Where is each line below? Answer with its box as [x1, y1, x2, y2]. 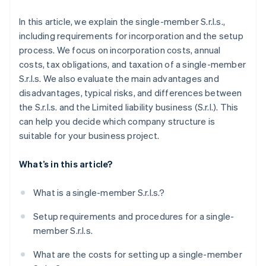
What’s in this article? [19, 158, 113, 170]
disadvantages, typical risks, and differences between [19, 87, 242, 99]
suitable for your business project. [19, 129, 159, 142]
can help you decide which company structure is [19, 115, 216, 128]
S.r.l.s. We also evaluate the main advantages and [19, 72, 219, 85]
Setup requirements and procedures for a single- [33, 210, 235, 223]
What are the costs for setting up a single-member [33, 248, 242, 261]
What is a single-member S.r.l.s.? [33, 186, 165, 199]
